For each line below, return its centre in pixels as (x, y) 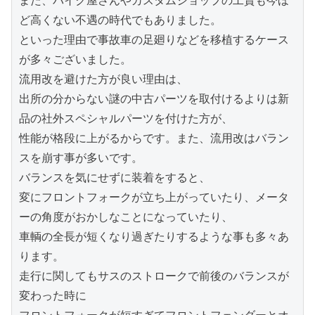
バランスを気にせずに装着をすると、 (115, 177)
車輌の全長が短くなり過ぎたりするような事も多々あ (154, 236)
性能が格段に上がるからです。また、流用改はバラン (154, 138)
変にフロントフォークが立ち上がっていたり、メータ (154, 197)
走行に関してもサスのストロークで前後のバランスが (154, 276)
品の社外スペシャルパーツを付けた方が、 (126, 118)
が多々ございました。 (75, 59)
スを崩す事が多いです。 (81, 157)
